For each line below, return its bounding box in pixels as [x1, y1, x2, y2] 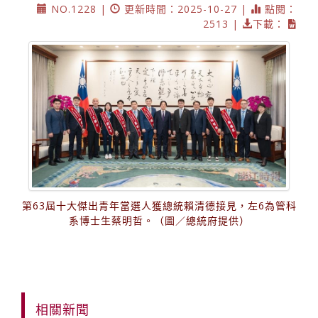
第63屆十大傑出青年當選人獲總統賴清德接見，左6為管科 [21, 199, 297, 213]
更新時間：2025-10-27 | [121, 1, 251, 16]
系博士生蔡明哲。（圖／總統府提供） [68, 214, 250, 228]
